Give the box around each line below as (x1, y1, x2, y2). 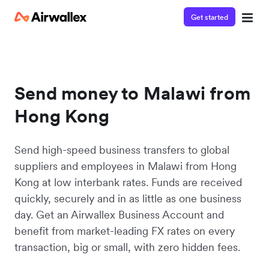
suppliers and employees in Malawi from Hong (14, 159, 237, 173)
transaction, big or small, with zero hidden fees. (14, 240, 240, 254)
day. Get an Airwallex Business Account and (14, 208, 224, 222)
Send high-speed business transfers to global (14, 143, 229, 157)
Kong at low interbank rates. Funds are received (14, 175, 242, 189)
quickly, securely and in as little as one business (14, 192, 241, 205)
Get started (191, 12, 228, 22)
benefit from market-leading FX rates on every (14, 224, 235, 238)
